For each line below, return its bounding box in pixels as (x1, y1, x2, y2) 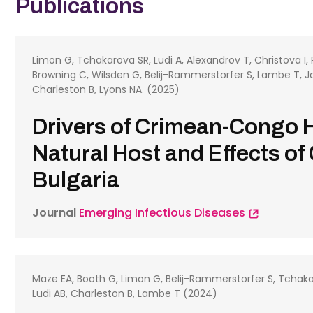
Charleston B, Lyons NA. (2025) (32, 82, 180, 96)
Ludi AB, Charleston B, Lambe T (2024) (32, 286, 218, 300)
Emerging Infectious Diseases (79, 205, 249, 221)
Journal (32, 205, 77, 221)
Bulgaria (32, 168, 120, 192)
